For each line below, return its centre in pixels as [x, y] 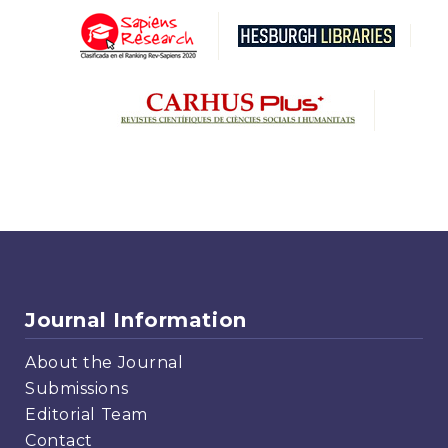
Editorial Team [86, 414]
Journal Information [136, 320]
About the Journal [104, 362]
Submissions [77, 388]
